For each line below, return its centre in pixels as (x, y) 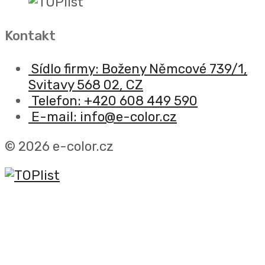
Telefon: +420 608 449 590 (114, 101)
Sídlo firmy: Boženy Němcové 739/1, (139, 69)
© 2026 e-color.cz (59, 146)
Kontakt (30, 35)
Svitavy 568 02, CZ (86, 85)
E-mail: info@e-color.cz (104, 117)
